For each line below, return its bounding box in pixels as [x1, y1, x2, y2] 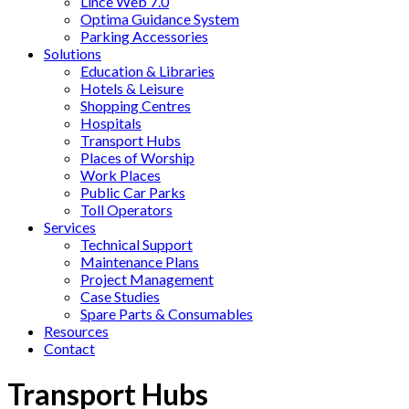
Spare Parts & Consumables [80, 304, 253, 322]
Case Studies [80, 287, 160, 305]
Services [44, 217, 96, 236]
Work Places [80, 165, 161, 184]
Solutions [44, 44, 101, 62]
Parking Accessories [80, 26, 208, 45]
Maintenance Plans [80, 252, 199, 270]
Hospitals [80, 113, 142, 131]
